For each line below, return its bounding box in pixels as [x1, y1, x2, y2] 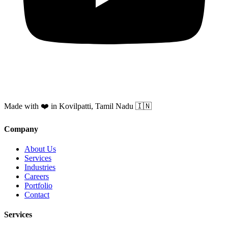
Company [4, 124, 38, 133]
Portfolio [24, 181, 52, 190]
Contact [24, 190, 49, 199]
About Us [24, 145, 56, 154]
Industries [24, 163, 55, 172]
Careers [24, 172, 49, 181]
